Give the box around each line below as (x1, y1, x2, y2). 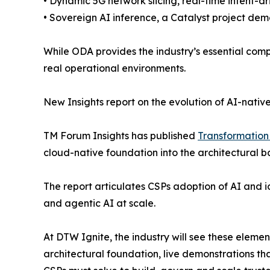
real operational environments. (43, 61, 186, 74)
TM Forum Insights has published (43, 129, 198, 142)
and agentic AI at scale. (43, 196, 155, 209)
